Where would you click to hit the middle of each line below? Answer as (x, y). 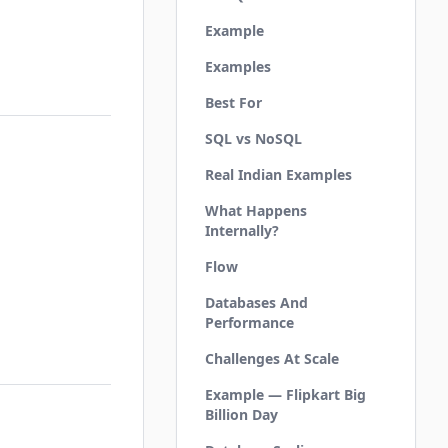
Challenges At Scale (272, 358)
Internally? (242, 230)
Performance (249, 322)
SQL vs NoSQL (253, 138)
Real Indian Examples (278, 174)
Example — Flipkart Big (285, 394)
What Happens (256, 210)
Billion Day (241, 414)
